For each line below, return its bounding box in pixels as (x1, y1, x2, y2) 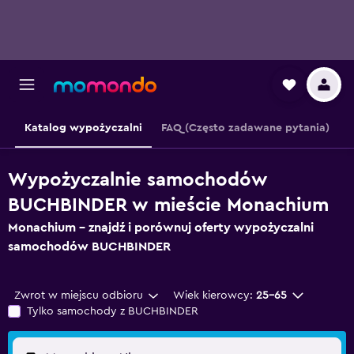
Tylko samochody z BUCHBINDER (27, 306, 198, 317)
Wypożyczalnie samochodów (8, 171, 268, 190)
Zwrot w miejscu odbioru (14, 290, 143, 301)
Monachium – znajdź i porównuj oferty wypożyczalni (8, 221, 314, 234)
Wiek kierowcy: (172, 290, 253, 301)
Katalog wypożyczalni (24, 122, 142, 134)
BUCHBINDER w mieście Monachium (8, 196, 329, 215)
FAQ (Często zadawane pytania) (161, 122, 330, 134)
